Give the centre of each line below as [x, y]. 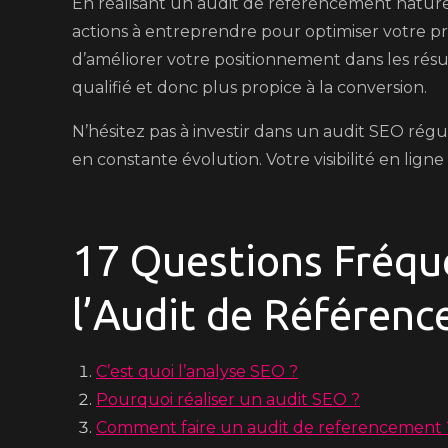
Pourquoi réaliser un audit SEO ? [228, 399]
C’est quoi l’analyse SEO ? [197, 371]
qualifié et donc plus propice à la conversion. [249, 87]
